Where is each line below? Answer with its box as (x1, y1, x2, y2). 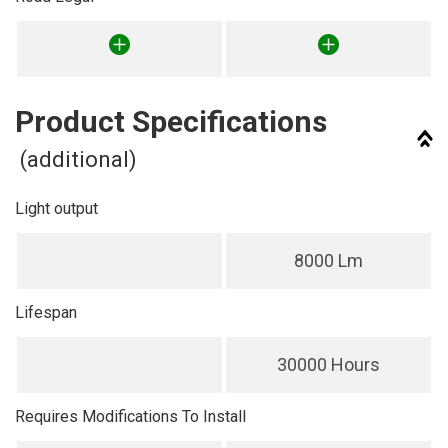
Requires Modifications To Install (15, 407, 246, 426)
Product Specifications (15, 104, 327, 139)
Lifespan (15, 303, 77, 322)
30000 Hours (277, 354, 380, 375)
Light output (15, 199, 98, 218)
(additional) (20, 147, 137, 172)
